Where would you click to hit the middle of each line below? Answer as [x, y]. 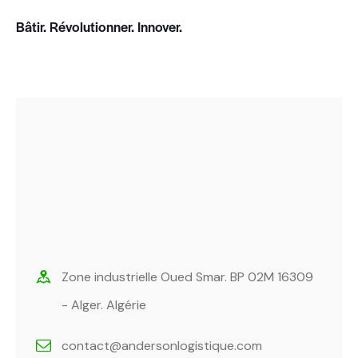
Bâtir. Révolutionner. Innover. [101, 26]
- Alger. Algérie [104, 304]
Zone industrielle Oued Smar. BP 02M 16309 [187, 276]
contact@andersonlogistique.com [162, 345]
